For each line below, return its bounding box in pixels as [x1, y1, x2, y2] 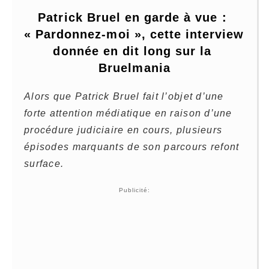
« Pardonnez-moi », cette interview [24, 27, 244, 41]
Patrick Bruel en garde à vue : [38, 10, 227, 24]
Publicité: [118, 186, 151, 193]
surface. [24, 158, 64, 169]
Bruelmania [98, 61, 171, 74]
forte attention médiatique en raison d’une [24, 107, 232, 118]
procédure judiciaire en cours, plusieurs [24, 124, 223, 135]
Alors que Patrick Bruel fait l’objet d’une [24, 91, 224, 101]
